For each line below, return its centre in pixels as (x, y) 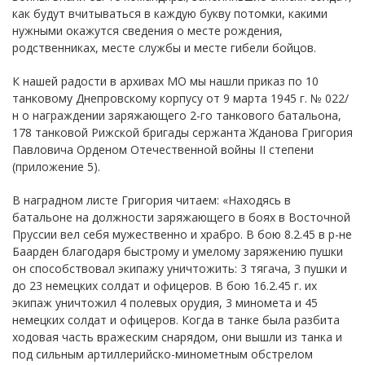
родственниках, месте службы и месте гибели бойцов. (164, 47)
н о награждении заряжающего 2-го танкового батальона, (177, 115)
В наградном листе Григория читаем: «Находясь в (152, 200)
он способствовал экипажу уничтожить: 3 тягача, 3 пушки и (180, 268)
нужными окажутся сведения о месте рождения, (147, 30)
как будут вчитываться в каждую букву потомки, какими (170, 13)
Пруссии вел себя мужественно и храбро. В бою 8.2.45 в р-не (182, 234)
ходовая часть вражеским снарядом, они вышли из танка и (177, 336)
